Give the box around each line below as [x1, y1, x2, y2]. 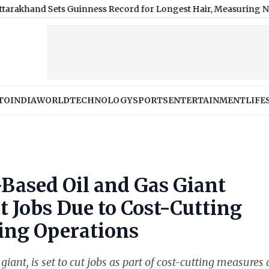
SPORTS [133, 94, 168, 106]
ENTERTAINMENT [168, 94, 246, 106]
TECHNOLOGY [70, 94, 133, 106]
